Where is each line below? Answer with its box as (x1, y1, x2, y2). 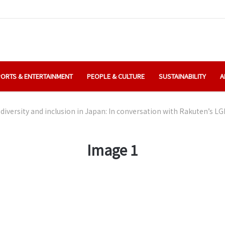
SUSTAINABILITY (159, 71, 206, 81)
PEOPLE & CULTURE (87, 71, 145, 81)
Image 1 (87, 139, 138, 160)
